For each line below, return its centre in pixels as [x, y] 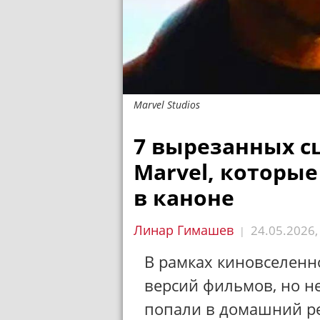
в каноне [184, 197]
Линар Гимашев [184, 230]
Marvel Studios [167, 105]
